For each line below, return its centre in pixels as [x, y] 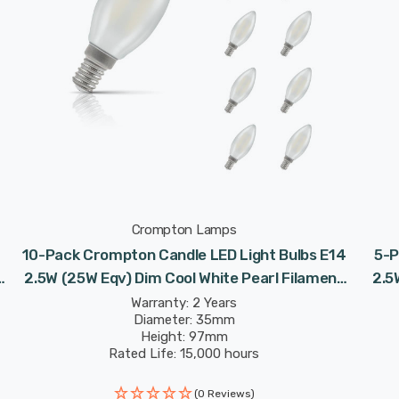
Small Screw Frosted [184, 301]
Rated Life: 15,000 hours [184, 354]
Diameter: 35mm [184, 320]
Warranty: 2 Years [184, 303]
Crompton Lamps [184, 230]
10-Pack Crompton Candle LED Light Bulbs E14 [184, 255]
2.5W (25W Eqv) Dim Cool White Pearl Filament [184, 278]
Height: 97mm [184, 337]
